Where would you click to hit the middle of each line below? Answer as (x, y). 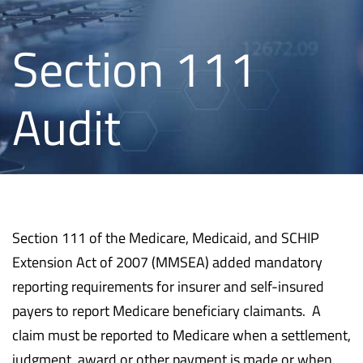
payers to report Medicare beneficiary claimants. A (167, 310)
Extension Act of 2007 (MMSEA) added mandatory (167, 262)
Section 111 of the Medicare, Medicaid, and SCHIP (166, 237)
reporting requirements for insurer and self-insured (168, 286)
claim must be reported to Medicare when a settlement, (181, 335)
